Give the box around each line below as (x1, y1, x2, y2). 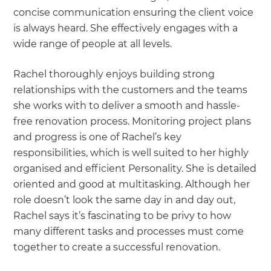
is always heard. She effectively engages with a (13, 22, 238, 34)
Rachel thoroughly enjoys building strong (13, 68, 215, 80)
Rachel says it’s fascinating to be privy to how (13, 209, 232, 221)
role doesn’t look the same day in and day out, (13, 194, 236, 206)
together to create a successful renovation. (13, 241, 221, 253)
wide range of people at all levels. (13, 38, 172, 50)
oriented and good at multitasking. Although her (13, 178, 250, 190)
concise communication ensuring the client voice (13, 6, 254, 18)
